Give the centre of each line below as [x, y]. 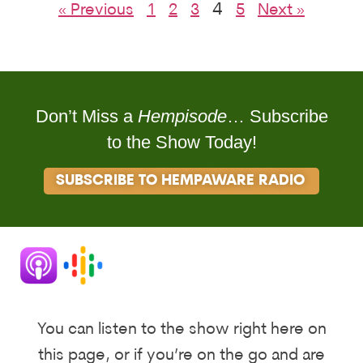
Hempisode [182, 117]
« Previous [96, 11]
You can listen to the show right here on [181, 330]
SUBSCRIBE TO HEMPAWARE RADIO [180, 181]
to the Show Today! [181, 143]
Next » [281, 11]
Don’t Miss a [86, 117]
